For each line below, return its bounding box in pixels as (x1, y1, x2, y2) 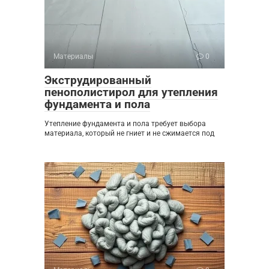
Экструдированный (44, 73, 151, 88)
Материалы (53, 52, 93, 61)
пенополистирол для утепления (44, 85, 218, 100)
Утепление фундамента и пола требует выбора (44, 119, 206, 128)
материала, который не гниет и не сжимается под (44, 129, 214, 138)
